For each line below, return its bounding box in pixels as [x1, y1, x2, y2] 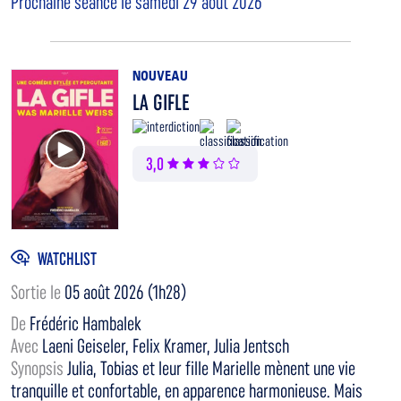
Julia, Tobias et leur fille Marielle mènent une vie [67, 357, 355, 380]
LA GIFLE [132, 90, 190, 116]
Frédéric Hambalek [30, 312, 141, 336]
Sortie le [11, 281, 64, 304]
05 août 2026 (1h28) [64, 281, 186, 304]
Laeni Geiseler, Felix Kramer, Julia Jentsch [42, 335, 289, 358]
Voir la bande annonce [64, 130, 162, 148]
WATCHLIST [38, 247, 97, 269]
